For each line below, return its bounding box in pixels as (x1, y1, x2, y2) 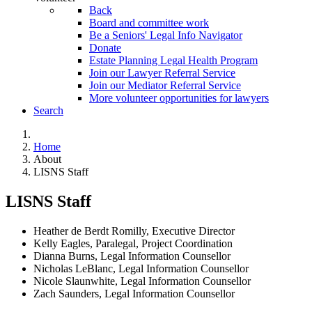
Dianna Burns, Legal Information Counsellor (33, 249, 231, 262)
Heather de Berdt (33, 224, 111, 237)
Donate (89, 42, 121, 54)
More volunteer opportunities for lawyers (89, 92, 269, 104)
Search (33, 104, 63, 117)
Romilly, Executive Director (111, 224, 235, 237)
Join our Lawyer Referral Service (89, 67, 235, 79)
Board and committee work (89, 17, 209, 29)
